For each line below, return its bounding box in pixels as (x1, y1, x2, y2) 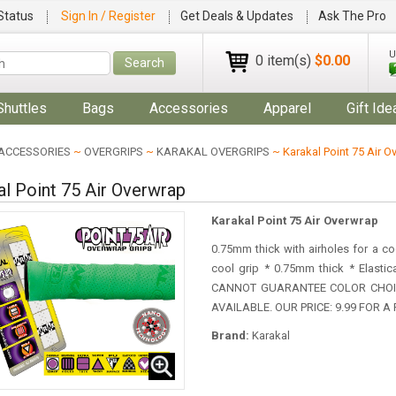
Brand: (210, 329, 252, 342)
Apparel (263, 100, 311, 117)
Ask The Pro (317, 9, 386, 23)
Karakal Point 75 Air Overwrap (210, 214, 378, 227)
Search (125, 56, 164, 70)
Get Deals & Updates (179, 9, 293, 23)
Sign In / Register (60, 9, 158, 23)
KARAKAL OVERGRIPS (156, 145, 270, 158)
